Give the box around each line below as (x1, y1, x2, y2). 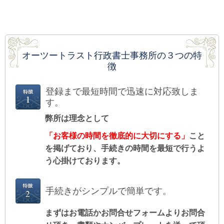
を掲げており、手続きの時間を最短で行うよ (45, 143, 205, 152)
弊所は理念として (45, 114, 109, 123)
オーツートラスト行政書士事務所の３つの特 (22, 50, 202, 60)
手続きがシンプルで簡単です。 (45, 186, 171, 196)
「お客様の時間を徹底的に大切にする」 (45, 131, 189, 140)
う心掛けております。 (45, 156, 125, 165)
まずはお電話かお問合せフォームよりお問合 (45, 208, 205, 217)
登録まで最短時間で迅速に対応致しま (45, 86, 198, 96)
